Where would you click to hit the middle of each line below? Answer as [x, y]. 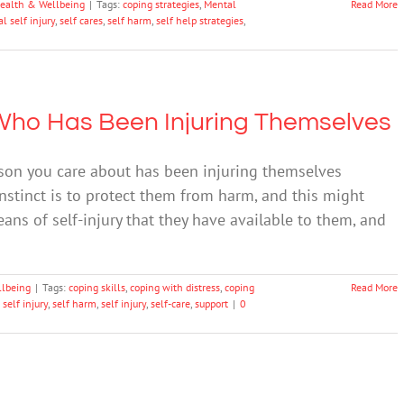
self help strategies [200, 20]
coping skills [97, 287]
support [211, 303]
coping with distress [175, 287]
